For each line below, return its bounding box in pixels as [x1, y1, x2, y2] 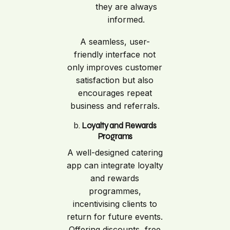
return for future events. [67, 212, 163, 222]
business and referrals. [70, 101, 160, 111]
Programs [97, 131, 133, 142]
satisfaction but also [76, 75, 154, 86]
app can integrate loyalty [66, 160, 163, 171]
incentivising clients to [72, 199, 157, 209]
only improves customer [67, 62, 163, 73]
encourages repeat [78, 88, 152, 99]
